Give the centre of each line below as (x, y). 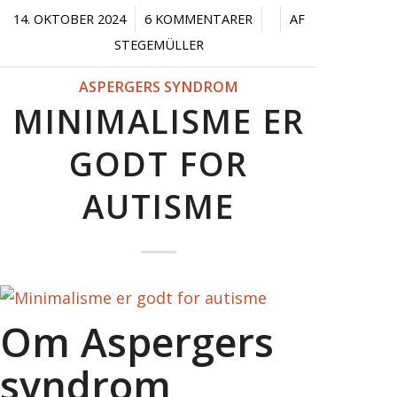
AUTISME (159, 206)
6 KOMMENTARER (198, 19)
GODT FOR (159, 163)
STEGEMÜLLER (159, 44)
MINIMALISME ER (159, 121)
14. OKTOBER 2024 (69, 19)
